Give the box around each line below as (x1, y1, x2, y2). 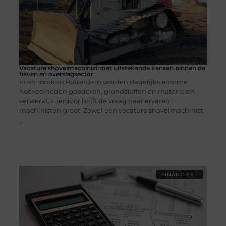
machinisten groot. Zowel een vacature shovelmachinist (19, 106, 203, 115)
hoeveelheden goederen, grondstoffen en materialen (19, 87, 195, 96)
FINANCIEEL (161, 171, 198, 178)
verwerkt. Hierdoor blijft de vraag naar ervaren (19, 97, 170, 105)
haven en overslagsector (19, 70, 93, 78)
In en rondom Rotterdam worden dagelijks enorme (19, 78, 188, 86)
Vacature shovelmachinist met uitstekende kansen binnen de (19, 64, 205, 72)
